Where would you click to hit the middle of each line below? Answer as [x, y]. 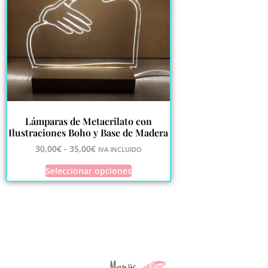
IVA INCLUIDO [120, 150]
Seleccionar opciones [88, 171]
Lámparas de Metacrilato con [88, 121]
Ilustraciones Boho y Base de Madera [89, 133]
